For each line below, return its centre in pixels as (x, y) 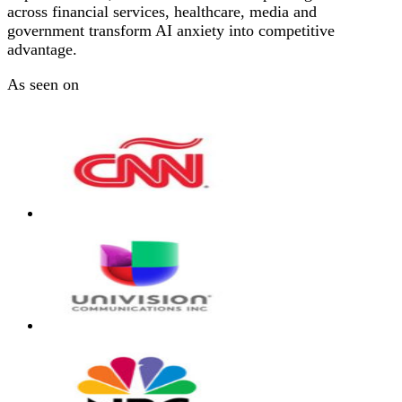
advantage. (42, 49)
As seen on (43, 84)
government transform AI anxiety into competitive (171, 30)
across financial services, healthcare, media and (162, 11)
